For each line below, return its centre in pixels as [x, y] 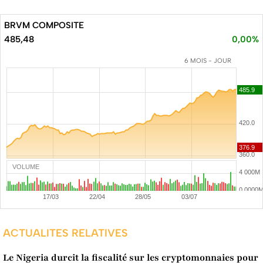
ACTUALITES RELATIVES [65, 233]
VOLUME [26, 167]
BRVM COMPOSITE [44, 26]
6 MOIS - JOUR [208, 61]
